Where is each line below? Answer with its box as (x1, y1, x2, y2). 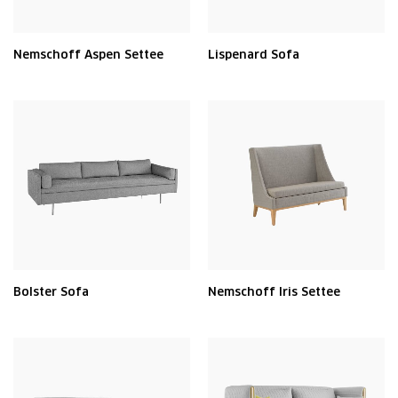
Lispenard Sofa (208, 47, 299, 62)
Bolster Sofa (13, 284, 89, 299)
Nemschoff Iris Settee (208, 284, 340, 299)
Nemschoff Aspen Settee (13, 47, 163, 62)
